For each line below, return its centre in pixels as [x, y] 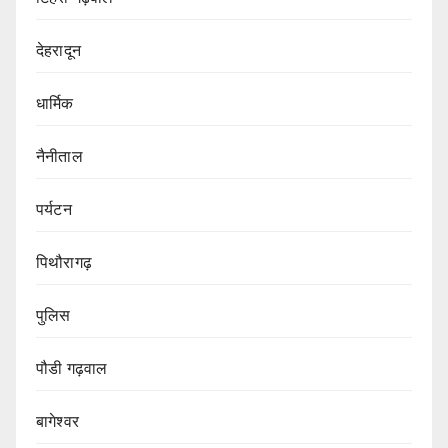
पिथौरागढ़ [64, 262]
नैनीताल [59, 156]
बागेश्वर [57, 421]
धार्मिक [55, 103]
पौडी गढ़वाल [72, 368]
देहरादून [58, 50]
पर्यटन [54, 209]
